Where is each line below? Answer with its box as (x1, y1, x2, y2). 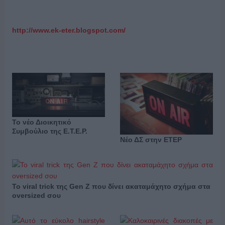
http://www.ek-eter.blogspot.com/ (12, 26, 126, 34)
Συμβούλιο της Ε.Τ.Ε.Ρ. (12, 127, 87, 136)
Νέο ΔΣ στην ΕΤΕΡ (120, 136, 182, 144)
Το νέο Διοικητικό (12, 118, 71, 127)
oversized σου (12, 191, 61, 200)
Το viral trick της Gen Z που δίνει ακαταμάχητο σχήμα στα (12, 182, 210, 191)
